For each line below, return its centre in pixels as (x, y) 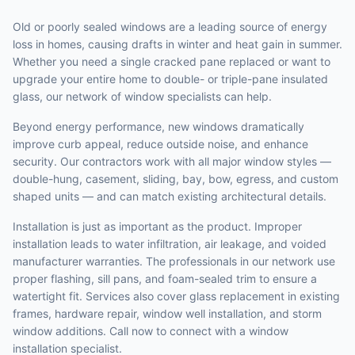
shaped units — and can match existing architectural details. (170, 196)
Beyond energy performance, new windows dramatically (158, 126)
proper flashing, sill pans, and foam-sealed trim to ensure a (165, 279)
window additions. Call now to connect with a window (151, 331)
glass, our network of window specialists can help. (142, 96)
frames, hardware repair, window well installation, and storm (167, 313)
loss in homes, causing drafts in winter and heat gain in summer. (177, 44)
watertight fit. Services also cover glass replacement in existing (176, 296)
